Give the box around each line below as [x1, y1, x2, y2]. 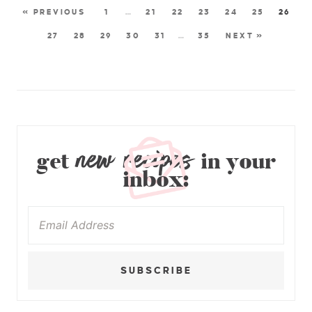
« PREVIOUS [22, 7, 86, 16]
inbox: [123, 164, 189, 195]
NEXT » [226, 31, 264, 40]
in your [194, 146, 276, 177]
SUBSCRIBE [120, 265, 192, 276]
